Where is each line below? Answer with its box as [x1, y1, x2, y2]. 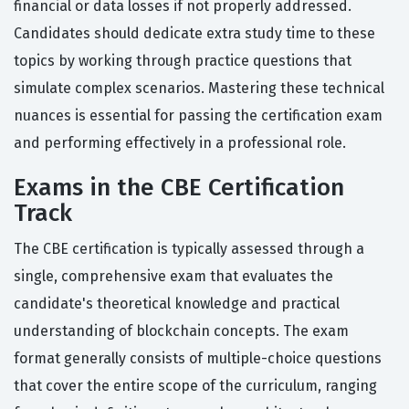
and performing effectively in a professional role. [14, 134, 346, 152]
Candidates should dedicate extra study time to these [14, 25, 375, 43]
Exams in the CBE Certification [14, 173, 344, 203]
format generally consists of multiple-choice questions [14, 350, 382, 368]
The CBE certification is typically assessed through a [14, 240, 364, 258]
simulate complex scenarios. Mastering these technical [14, 79, 384, 98]
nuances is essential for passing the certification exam [14, 107, 383, 125]
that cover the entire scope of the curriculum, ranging [14, 377, 377, 395]
